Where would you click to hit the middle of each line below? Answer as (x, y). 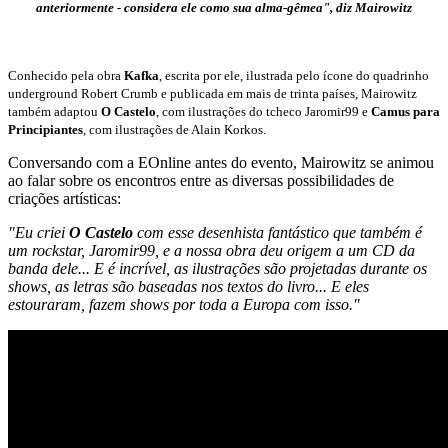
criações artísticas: (64, 198)
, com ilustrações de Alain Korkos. (174, 129)
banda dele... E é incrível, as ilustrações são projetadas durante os (217, 268)
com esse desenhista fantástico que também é (277, 232)
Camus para (405, 111)
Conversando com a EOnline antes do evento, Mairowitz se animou (221, 162)
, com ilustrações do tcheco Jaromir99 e (263, 111)
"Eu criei (38, 232)
